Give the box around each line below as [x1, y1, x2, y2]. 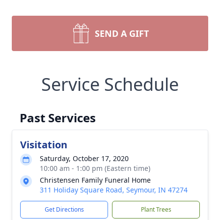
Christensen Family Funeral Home [40, 175, 151, 185]
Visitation [20, 138, 67, 151]
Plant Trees [140, 205, 171, 214]
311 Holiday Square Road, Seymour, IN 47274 [40, 185, 188, 194]
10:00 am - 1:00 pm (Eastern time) [40, 164, 150, 173]
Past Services [20, 110, 96, 126]
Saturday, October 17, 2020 [40, 154, 129, 163]
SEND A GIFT [95, 27, 149, 39]
